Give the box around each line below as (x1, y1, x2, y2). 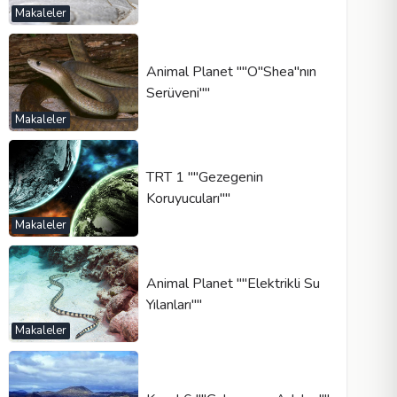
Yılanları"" (145, 294, 202, 315)
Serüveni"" (145, 82, 210, 103)
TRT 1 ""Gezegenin (145, 167, 263, 188)
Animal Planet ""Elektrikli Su (145, 273, 320, 293)
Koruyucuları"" (145, 189, 230, 209)
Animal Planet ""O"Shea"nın (145, 61, 316, 82)
